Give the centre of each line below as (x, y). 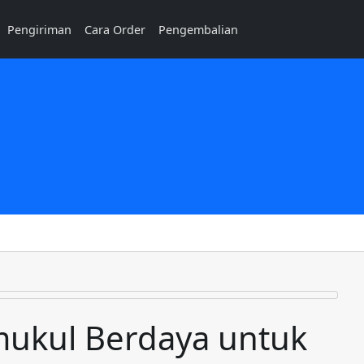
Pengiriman (40, 29)
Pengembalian (199, 29)
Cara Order (115, 29)
